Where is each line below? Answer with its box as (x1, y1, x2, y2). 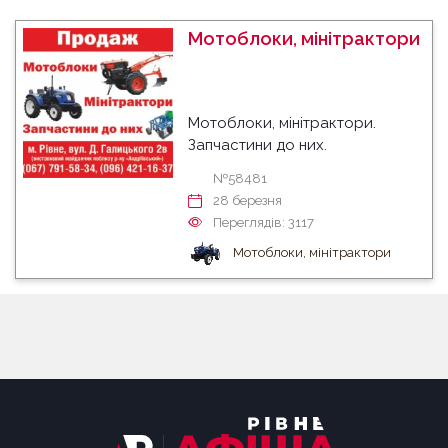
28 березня (213, 193, 282, 208)
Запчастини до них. (188, 136, 327, 154)
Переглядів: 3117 (213, 215, 314, 230)
